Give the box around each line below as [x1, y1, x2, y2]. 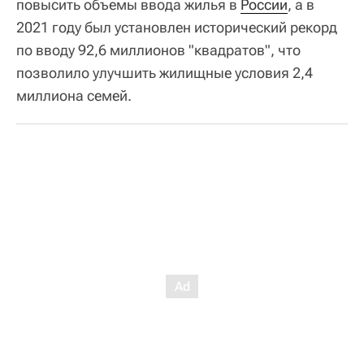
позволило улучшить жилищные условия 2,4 [16, 63, 313, 81]
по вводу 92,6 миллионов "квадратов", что [16, 41, 301, 58]
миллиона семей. [16, 86, 132, 104]
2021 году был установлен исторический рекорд [16, 18, 337, 36]
